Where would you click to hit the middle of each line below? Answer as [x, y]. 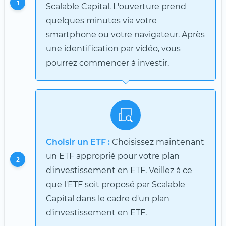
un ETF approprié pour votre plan [113, 156]
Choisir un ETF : [78, 142]
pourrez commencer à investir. [107, 63]
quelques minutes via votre [101, 20]
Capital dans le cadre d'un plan [108, 198]
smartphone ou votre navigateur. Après [125, 34]
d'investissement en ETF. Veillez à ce [119, 170]
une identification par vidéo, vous [113, 48]
